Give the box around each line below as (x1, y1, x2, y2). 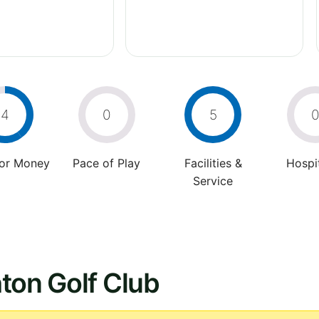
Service (193, 173, 233, 188)
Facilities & (184, 155, 242, 170)
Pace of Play (73, 155, 140, 170)
